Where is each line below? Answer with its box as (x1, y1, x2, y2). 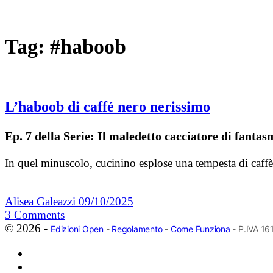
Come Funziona (170, 224, 230, 235)
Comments (14, 208, 65, 222)
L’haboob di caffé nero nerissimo (5, 99, 210, 115)
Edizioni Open (51, 224, 104, 235)
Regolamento (112, 224, 163, 235)
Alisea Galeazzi (5, 195, 79, 208)
